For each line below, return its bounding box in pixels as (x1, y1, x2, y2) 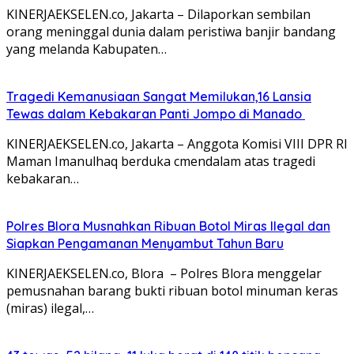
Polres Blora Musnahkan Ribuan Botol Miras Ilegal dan (6, 217, 330, 234)
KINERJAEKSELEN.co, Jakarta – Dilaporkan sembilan (6, 5, 311, 23)
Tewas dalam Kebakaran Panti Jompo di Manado (6, 105, 305, 122)
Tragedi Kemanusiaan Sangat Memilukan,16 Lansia (6, 88, 311, 104)
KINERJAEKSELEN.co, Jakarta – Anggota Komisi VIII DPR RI (6, 134, 348, 153)
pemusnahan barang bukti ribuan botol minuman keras (6, 281, 338, 299)
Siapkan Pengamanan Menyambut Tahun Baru (6, 235, 284, 251)
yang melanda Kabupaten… (6, 40, 167, 58)
